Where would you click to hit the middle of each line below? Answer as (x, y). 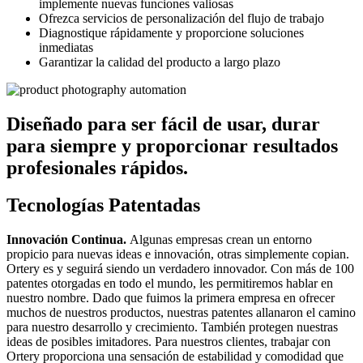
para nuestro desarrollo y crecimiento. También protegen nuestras (172, 327)
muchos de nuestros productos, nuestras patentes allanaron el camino (181, 313)
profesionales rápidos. (97, 167)
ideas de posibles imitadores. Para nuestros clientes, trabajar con (169, 342)
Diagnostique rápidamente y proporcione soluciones (171, 32)
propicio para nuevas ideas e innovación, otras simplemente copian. (178, 254)
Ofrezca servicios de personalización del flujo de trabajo (181, 18)
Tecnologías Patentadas (103, 205)
